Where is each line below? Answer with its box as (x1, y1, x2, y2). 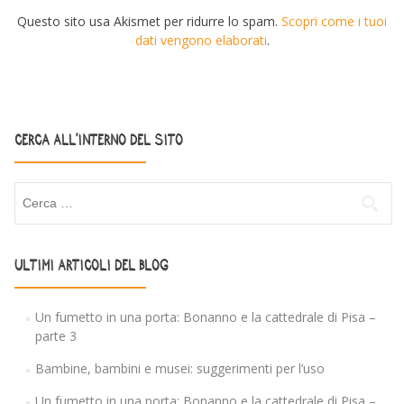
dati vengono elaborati (134, 32, 267, 50)
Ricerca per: (14, 183, 82, 201)
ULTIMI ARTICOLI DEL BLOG (14, 259, 168, 273)
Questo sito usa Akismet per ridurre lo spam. (17, 13, 281, 31)
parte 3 (34, 327, 77, 345)
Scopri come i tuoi (281, 13, 387, 31)
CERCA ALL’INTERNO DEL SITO (14, 133, 183, 148)
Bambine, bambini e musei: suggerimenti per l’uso (34, 360, 325, 378)
